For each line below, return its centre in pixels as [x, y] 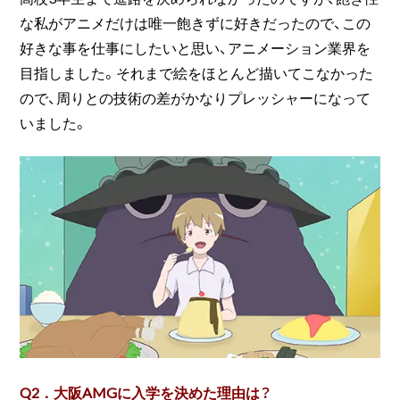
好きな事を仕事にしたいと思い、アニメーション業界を [196, 47]
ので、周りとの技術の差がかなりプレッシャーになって [196, 97]
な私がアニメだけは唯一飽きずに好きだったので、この [196, 22]
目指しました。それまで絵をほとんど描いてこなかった [197, 72]
